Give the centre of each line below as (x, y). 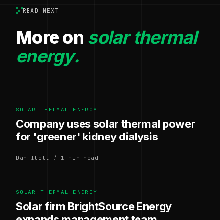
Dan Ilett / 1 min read (57, 157)
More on (52, 37)
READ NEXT (41, 11)
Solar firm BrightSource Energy (94, 206)
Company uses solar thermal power (106, 124)
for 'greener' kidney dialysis (87, 136)
